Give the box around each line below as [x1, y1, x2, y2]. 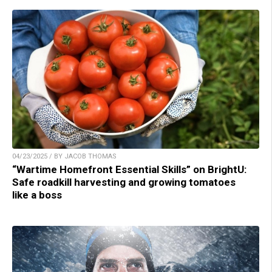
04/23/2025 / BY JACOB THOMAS [12, 152, 117, 161]
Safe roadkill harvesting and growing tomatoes [12, 176, 236, 189]
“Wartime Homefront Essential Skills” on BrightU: [12, 163, 246, 176]
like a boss [12, 189, 62, 202]
